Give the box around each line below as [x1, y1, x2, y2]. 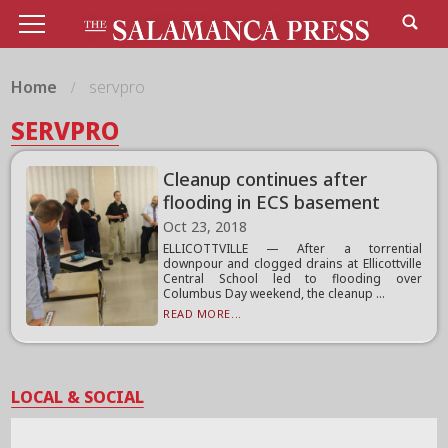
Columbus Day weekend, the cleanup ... [163, 285, 386, 302]
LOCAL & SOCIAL [11, 386, 145, 408]
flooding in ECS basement [163, 190, 381, 214]
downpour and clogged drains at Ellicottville [163, 255, 422, 272]
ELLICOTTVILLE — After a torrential [163, 240, 422, 257]
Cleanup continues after [163, 167, 368, 191]
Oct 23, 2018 [163, 217, 248, 236]
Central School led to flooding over [163, 270, 422, 287]
